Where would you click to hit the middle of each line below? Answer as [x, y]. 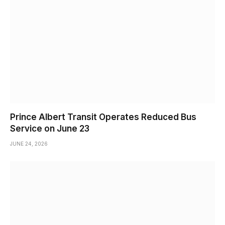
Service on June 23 [50, 129]
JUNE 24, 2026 [29, 144]
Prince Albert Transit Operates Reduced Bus [103, 117]
